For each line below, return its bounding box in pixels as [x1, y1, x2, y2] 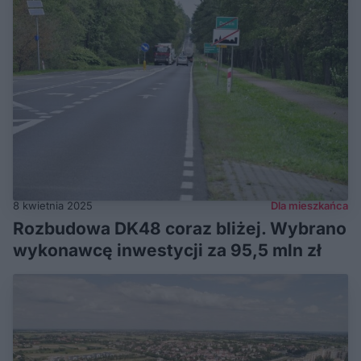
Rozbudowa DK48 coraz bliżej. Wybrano [13, 218, 346, 239]
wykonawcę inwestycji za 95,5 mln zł [13, 239, 322, 260]
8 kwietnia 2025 [13, 198, 93, 212]
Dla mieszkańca [271, 198, 348, 212]
